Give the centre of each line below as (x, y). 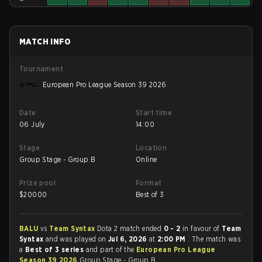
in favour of (201, 228)
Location (151, 148)
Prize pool (37, 183)
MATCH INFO (45, 42)
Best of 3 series (55, 249)
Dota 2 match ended (130, 228)
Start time (154, 113)
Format (149, 183)
